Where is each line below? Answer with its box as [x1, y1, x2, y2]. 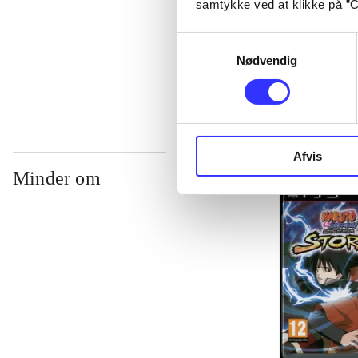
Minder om [13, 168, 101, 189]
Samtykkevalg [177, 34, 253, 49]
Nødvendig [236, 53, 298, 67]
